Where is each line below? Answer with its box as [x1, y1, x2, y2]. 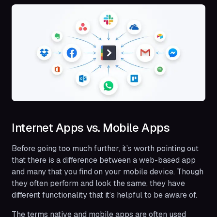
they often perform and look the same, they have [12, 178, 185, 188]
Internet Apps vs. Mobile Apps [12, 120, 170, 135]
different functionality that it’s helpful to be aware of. [12, 189, 197, 200]
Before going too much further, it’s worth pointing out [12, 143, 199, 154]
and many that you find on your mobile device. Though [12, 166, 203, 177]
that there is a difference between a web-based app [12, 155, 196, 165]
